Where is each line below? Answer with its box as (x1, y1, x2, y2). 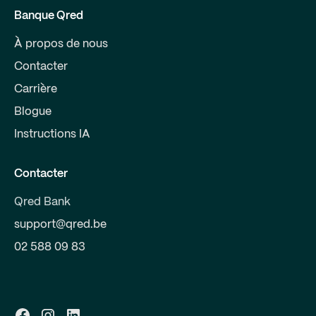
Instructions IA (14, 128, 90, 140)
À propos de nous (14, 38, 108, 49)
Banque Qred (14, 10, 83, 21)
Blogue (14, 106, 51, 117)
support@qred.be (14, 219, 107, 230)
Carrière (14, 83, 57, 95)
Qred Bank (14, 196, 71, 207)
